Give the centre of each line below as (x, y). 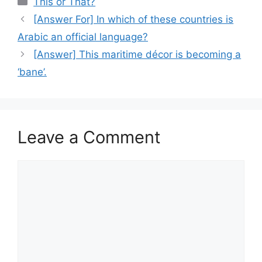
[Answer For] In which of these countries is (134, 19)
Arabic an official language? (83, 37)
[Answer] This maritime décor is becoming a (137, 54)
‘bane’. (32, 72)
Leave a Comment (89, 137)
